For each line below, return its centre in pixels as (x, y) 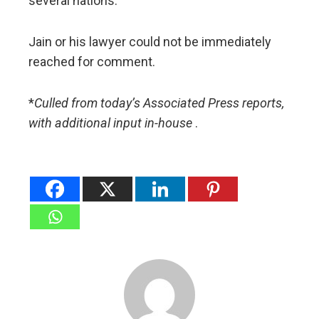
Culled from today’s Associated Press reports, (159, 103)
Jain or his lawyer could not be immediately (150, 42)
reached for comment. (92, 62)
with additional (69, 123)
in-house (168, 123)
